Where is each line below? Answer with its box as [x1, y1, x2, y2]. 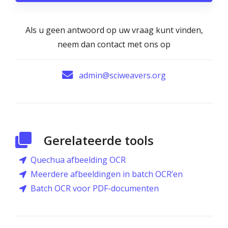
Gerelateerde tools [44, 132, 154, 149]
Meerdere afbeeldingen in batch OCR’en [31, 168, 183, 180]
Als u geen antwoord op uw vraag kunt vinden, [25, 24, 203, 36]
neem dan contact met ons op [58, 39, 170, 50]
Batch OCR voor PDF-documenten [31, 183, 159, 194]
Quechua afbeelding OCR [31, 154, 126, 165]
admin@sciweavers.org [79, 70, 166, 81]
